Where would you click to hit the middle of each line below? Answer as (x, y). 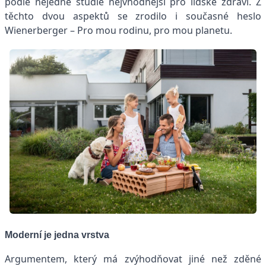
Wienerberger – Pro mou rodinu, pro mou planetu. (118, 30)
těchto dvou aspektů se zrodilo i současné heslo (133, 16)
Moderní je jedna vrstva (57, 235)
